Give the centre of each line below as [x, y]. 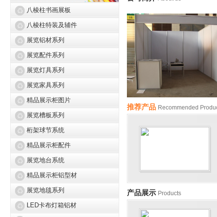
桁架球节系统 [45, 130]
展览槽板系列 [45, 115]
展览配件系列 [45, 55]
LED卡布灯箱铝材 [51, 205]
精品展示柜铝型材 [52, 175]
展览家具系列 [45, 85]
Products [169, 193]
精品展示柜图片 [48, 100]
